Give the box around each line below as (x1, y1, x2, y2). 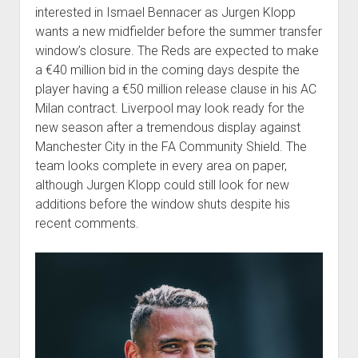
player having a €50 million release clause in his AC (34, 82, 316, 97)
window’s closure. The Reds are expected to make (34, 43, 319, 59)
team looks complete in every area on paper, (34, 158, 287, 174)
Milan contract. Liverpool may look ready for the (34, 101, 304, 117)
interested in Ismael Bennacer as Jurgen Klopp (34, 5, 296, 21)
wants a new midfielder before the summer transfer (34, 24, 322, 40)
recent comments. (34, 216, 139, 232)
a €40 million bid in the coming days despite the (34, 62, 300, 78)
